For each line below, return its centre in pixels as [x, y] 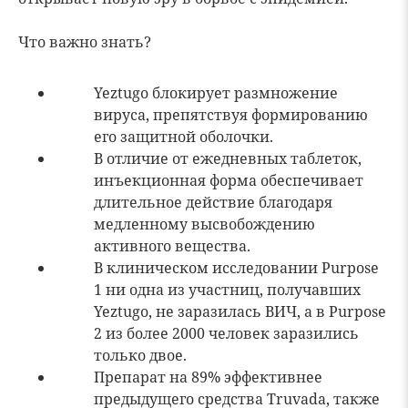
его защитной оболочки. [184, 137]
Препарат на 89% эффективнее [208, 377]
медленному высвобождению [204, 224]
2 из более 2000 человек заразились [226, 333]
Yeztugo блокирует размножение [216, 93]
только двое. [140, 355]
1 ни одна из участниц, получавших [227, 290]
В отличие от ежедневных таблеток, [228, 158]
